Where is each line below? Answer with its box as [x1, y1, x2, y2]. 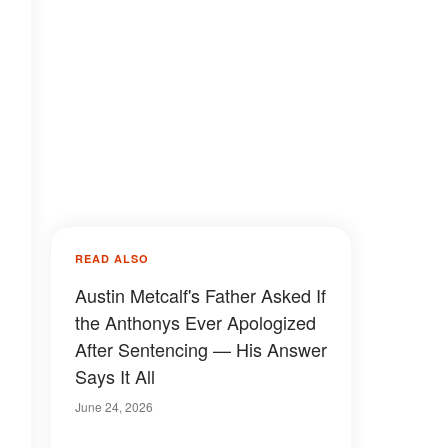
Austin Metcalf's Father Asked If [75, 282, 326, 308]
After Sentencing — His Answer [75, 336, 327, 362]
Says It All [75, 363, 155, 389]
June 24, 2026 [75, 398, 153, 415]
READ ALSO [75, 251, 149, 266]
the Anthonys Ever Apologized [75, 309, 316, 335]
